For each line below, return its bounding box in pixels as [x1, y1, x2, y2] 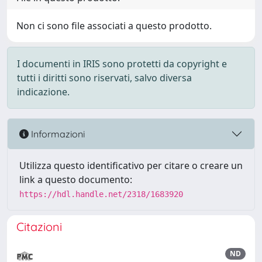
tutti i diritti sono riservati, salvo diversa [17, 71, 192, 84]
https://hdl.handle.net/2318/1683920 [19, 189, 183, 199]
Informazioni [29, 127, 85, 140]
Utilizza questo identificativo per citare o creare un [19, 159, 243, 172]
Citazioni [16, 219, 62, 234]
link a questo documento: [19, 173, 132, 186]
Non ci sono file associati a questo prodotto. [16, 19, 212, 32]
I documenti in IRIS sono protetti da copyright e [17, 57, 227, 70]
